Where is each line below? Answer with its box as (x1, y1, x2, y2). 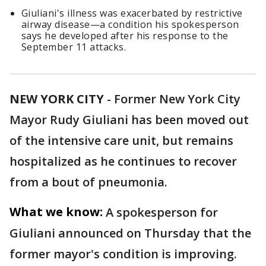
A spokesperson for (106, 204, 218, 221)
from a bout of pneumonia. (9, 174, 167, 191)
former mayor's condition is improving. (9, 246, 237, 262)
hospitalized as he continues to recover (9, 153, 237, 170)
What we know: (9, 204, 103, 220)
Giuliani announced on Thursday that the (9, 225, 251, 242)
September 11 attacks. (21, 40, 126, 54)
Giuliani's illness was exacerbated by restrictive (21, 7, 243, 20)
